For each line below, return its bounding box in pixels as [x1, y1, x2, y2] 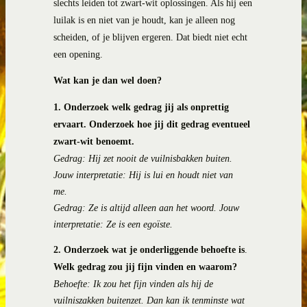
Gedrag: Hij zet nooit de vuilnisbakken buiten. [53, 153, 232, 164]
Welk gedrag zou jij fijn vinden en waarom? [53, 262, 237, 273]
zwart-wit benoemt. [53, 136, 137, 147]
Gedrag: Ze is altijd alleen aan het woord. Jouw [53, 202, 239, 213]
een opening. [53, 49, 103, 60]
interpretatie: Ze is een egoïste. [53, 219, 173, 230]
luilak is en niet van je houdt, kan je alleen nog [53, 15, 235, 26]
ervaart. [53, 119, 86, 130]
